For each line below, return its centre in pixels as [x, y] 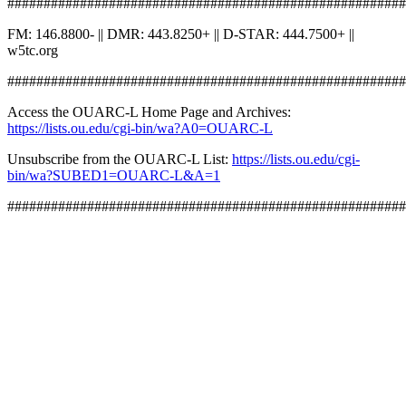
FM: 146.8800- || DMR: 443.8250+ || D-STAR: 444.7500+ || [181, 34]
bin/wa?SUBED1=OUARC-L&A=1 [114, 175]
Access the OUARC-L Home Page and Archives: [149, 112]
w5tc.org [33, 50]
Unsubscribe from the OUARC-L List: [120, 159]
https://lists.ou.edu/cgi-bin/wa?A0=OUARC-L [140, 128]
